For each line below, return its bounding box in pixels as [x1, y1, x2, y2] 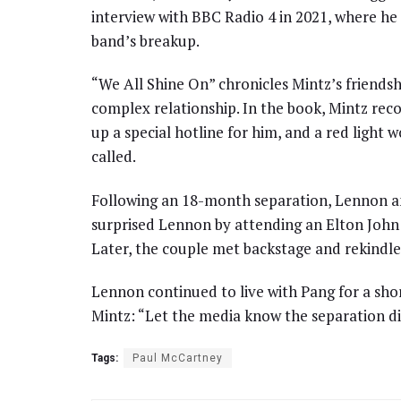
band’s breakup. [91, 30, 200, 52]
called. [91, 146, 136, 167]
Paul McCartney [132, 352, 223, 365]
